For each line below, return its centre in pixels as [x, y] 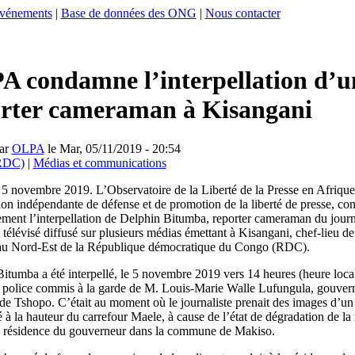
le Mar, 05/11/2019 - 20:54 [112, 148]
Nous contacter [242, 13]
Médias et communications [99, 162]
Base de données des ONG [128, 13]
